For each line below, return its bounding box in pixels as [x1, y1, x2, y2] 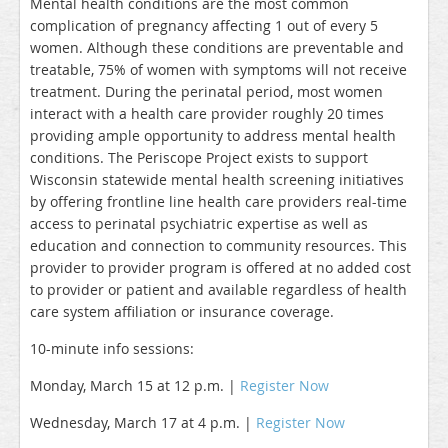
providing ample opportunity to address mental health [30, 126, 396, 146]
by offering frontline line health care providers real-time [30, 192, 407, 212]
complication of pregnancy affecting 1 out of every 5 [30, 16, 378, 36]
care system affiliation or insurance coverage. [30, 302, 334, 322]
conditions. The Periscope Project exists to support [30, 148, 368, 168]
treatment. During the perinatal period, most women [30, 82, 383, 102]
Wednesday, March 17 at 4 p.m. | [30, 413, 256, 433]
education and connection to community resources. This [30, 236, 407, 256]
